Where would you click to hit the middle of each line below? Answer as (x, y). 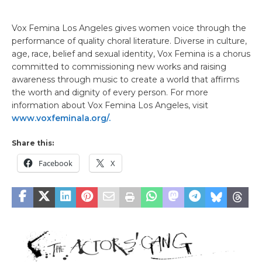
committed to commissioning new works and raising (119, 66)
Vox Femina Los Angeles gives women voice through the (129, 28)
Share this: (33, 143)
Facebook (56, 163)
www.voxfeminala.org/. (61, 118)
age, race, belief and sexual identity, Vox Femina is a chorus (131, 54)
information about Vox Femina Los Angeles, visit (110, 105)
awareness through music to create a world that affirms (125, 79)
